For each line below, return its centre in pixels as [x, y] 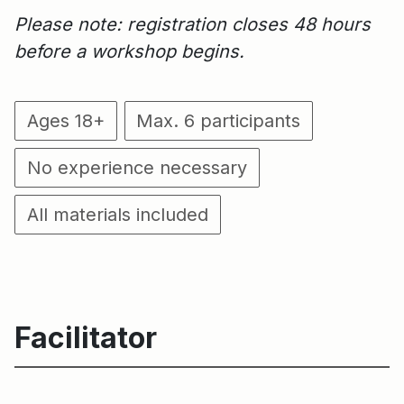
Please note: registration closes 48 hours [193, 25]
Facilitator [86, 338]
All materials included [117, 215]
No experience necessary [137, 168]
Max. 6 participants [219, 121]
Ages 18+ [65, 121]
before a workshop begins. [129, 52]
